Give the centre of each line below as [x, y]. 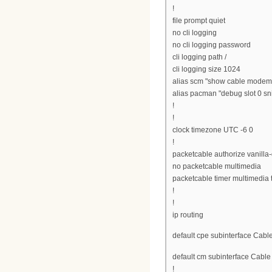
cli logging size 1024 [206, 69]
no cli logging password [212, 45]
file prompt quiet [199, 20]
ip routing [188, 215]
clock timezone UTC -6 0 [213, 130]
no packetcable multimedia [217, 166]
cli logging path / [199, 57]
